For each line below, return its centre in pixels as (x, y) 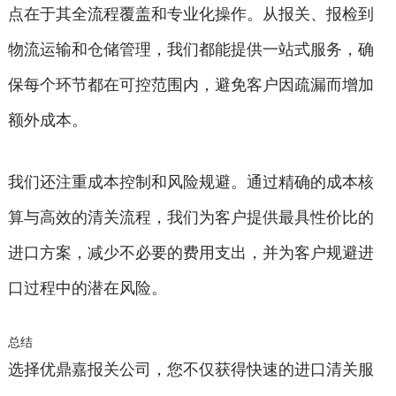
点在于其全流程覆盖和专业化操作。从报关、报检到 (190, 14)
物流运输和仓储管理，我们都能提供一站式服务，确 (190, 49)
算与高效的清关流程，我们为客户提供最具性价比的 (190, 217)
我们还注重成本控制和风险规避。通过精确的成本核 (190, 182)
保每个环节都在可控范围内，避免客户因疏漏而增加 (190, 84)
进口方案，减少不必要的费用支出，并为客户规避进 (190, 252)
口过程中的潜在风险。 (87, 288)
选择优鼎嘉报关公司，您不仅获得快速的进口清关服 (190, 369)
